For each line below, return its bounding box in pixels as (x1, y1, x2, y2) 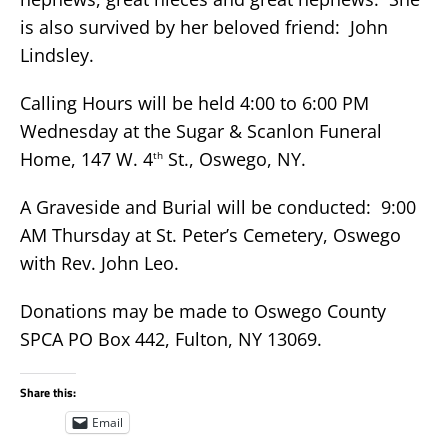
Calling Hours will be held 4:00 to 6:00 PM (20, 90, 369, 115)
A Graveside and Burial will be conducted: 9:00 (20, 194, 416, 219)
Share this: (20, 382, 76, 402)
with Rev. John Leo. (20, 250, 179, 275)
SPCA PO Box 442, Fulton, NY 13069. (20, 326, 322, 351)
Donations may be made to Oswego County (20, 298, 386, 323)
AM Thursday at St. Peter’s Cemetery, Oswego (20, 222, 401, 247)
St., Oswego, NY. (163, 146, 306, 171)
